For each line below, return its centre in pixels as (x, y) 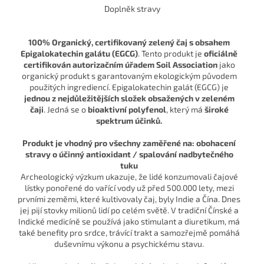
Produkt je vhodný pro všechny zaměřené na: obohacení (129, 143)
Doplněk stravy (132, 9)
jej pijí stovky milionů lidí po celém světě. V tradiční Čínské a (129, 210)
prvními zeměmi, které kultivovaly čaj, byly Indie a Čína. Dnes (129, 199)
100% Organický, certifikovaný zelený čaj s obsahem (129, 42)
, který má (185, 110)
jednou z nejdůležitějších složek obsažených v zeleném (129, 98)
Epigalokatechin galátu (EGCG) (79, 54)
